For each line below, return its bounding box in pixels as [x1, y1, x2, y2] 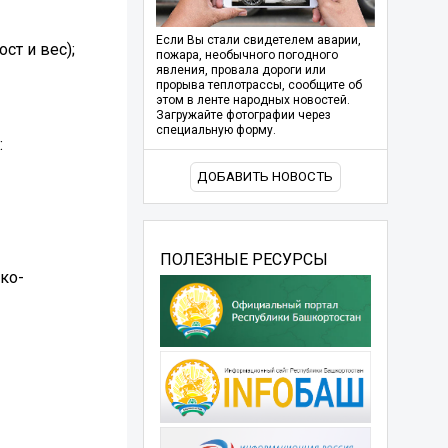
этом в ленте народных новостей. [155, 93, 350, 108]
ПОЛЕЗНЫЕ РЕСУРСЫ [159, 249, 328, 269]
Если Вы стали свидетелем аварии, [155, 33, 361, 48]
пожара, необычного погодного [155, 48, 338, 63]
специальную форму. [155, 123, 276, 138]
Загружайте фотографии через [155, 108, 331, 123]
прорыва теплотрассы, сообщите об [155, 78, 362, 93]
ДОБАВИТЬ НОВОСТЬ [197, 169, 334, 185]
